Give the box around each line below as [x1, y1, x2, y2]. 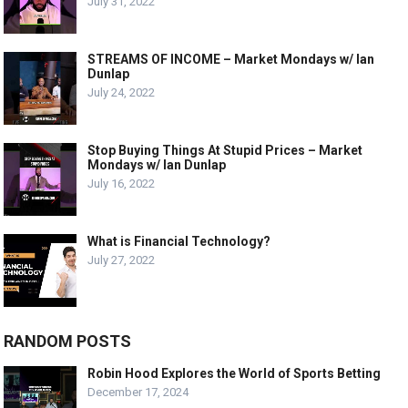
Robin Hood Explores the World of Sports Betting [87, 366, 382, 382]
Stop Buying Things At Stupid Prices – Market [87, 143, 363, 158]
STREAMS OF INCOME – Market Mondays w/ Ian [87, 52, 375, 67]
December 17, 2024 [87, 385, 189, 400]
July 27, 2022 [87, 253, 156, 268]
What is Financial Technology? [87, 234, 271, 250]
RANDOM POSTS [4, 331, 132, 352]
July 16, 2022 [87, 177, 156, 191]
